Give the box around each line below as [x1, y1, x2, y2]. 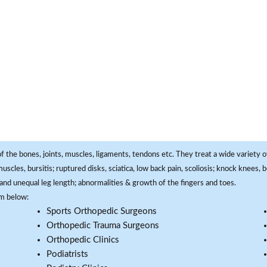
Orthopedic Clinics [46, 235, 119, 244]
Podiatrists [46, 250, 88, 259]
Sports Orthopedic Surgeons [46, 207, 157, 216]
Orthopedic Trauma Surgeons [46, 221, 159, 230]
